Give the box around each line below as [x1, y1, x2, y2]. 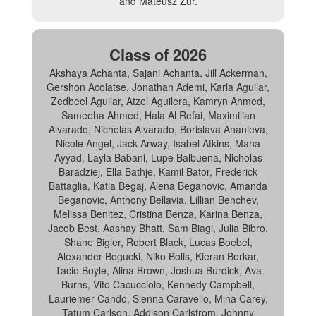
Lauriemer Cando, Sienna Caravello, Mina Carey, [48, 291, 268, 305]
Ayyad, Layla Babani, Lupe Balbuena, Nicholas [54, 150, 262, 164]
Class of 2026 [109, 43, 207, 66]
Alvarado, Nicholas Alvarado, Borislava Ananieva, [48, 122, 268, 136]
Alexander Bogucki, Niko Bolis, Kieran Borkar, [57, 249, 259, 263]
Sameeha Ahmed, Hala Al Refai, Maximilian [61, 108, 255, 122]
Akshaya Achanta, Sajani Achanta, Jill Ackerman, [49, 66, 267, 80]
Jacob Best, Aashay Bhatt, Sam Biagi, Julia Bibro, [48, 221, 268, 235]
